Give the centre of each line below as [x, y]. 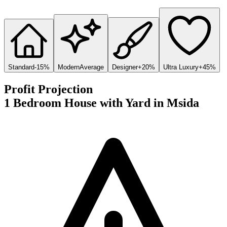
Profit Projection [48, 89]
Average [92, 67]
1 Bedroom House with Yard [77, 103]
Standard [21, 67]
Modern [69, 67]
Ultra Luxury [181, 67]
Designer [125, 67]
